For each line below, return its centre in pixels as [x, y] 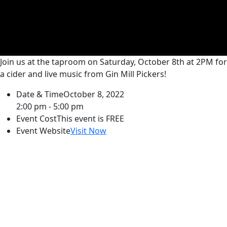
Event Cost [36, 119]
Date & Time [40, 94]
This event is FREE [90, 119]
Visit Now [88, 131]
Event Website [43, 131]
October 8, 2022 [94, 94]
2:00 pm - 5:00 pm [50, 106]
